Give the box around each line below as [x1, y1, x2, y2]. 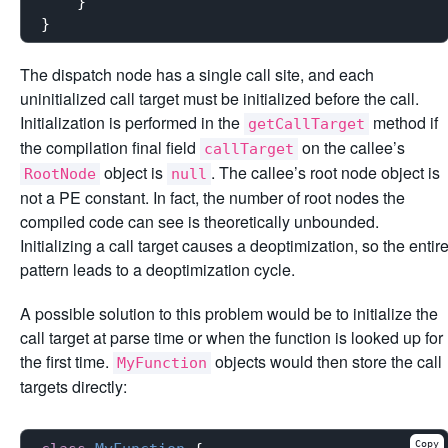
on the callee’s [298, 136, 405, 159]
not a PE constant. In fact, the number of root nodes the [20, 186, 405, 209]
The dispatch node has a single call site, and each [20, 63, 374, 86]
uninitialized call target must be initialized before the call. [20, 87, 419, 110]
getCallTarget [248, 115, 365, 133]
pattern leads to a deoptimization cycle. [20, 258, 295, 281]
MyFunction [117, 354, 207, 372]
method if [369, 111, 438, 134]
